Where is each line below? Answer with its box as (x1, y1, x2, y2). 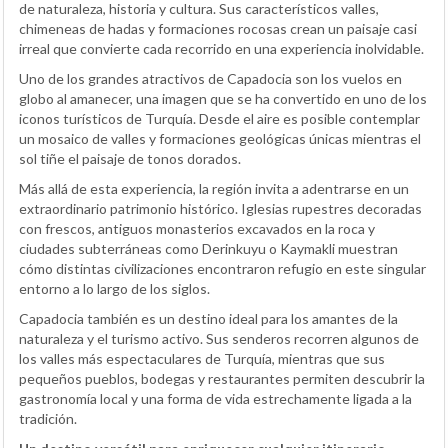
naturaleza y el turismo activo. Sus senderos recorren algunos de (19, 330, 419, 348)
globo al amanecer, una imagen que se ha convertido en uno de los (19, 90, 427, 108)
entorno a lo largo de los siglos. (19, 280, 210, 298)
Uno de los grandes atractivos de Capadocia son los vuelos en (19, 70, 402, 88)
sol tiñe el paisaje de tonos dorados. (19, 150, 241, 168)
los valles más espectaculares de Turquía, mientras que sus (19, 350, 385, 368)
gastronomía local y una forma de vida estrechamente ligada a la (19, 390, 412, 408)
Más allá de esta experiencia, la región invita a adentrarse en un (19, 180, 409, 198)
